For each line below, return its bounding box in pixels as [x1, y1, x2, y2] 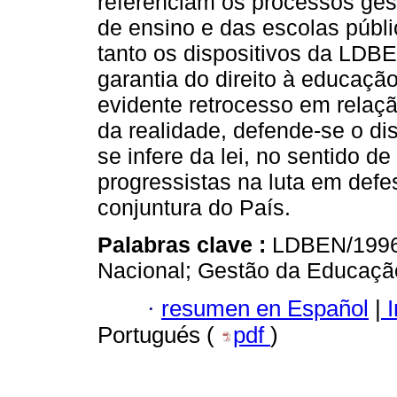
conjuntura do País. [97, 195, 291, 221]
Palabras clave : [97, 232, 272, 258]
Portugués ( [97, 322, 221, 347]
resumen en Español [161, 295, 369, 321]
